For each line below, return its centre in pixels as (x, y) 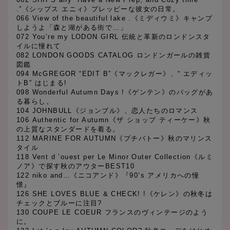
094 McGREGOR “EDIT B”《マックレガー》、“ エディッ (115, 74)
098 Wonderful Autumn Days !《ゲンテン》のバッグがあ (115, 92)
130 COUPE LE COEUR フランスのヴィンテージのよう (112, 213)
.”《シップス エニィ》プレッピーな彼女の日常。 (98, 9)
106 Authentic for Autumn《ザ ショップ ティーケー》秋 (114, 120)
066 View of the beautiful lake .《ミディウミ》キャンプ (115, 18)
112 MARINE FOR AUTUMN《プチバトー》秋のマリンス (114, 139)
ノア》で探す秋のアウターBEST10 (76, 166)
